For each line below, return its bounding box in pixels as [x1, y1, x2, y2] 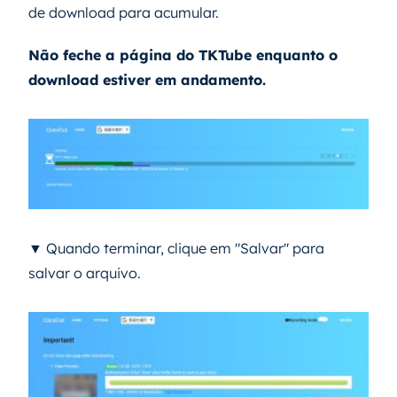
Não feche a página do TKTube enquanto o [28, 45, 338, 64]
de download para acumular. [28, 3, 219, 21]
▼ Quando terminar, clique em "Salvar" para [28, 239, 324, 258]
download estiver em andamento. [28, 70, 266, 89]
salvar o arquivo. [28, 264, 141, 283]
